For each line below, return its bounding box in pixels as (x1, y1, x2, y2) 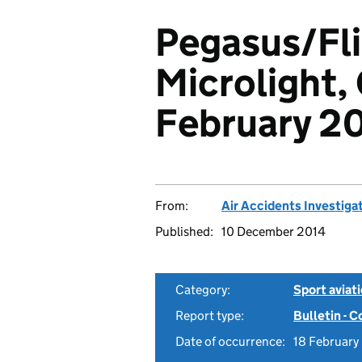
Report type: (175, 308, 244, 323)
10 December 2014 (221, 224, 326, 239)
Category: (175, 282, 230, 297)
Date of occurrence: (175, 334, 285, 349)
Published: (155, 224, 213, 239)
